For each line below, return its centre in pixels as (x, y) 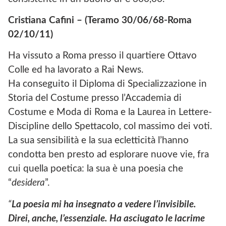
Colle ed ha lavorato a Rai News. (76, 70)
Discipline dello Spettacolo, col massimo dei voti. (110, 127)
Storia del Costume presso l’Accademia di (95, 98)
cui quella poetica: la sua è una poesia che (96, 169)
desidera (28, 183)
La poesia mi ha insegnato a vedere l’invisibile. (104, 204)
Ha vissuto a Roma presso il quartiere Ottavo (102, 56)
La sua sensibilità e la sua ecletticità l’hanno (98, 141)
